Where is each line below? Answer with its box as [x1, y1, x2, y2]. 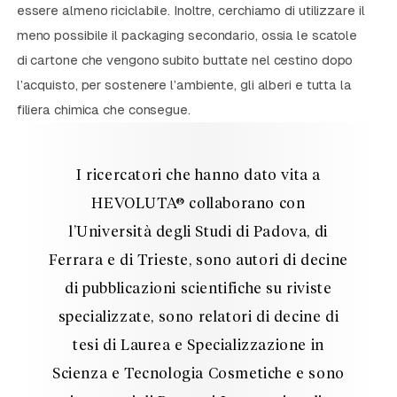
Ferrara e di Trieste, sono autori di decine [49, 253, 348, 269]
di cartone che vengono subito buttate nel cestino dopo [16, 52, 354, 68]
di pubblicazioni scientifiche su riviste [65, 282, 332, 298]
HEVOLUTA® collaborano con [91, 197, 306, 213]
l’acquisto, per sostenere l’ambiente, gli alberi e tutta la [16, 77, 352, 93]
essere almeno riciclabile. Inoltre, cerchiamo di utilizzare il [16, 3, 365, 19]
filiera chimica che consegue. [16, 102, 191, 118]
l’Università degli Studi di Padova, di [69, 225, 328, 241]
